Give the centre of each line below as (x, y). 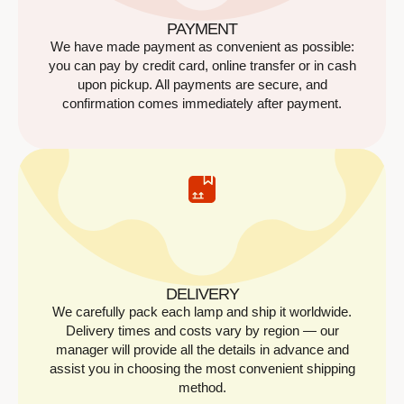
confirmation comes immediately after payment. (202, 104)
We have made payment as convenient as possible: (202, 47)
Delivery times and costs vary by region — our (202, 331)
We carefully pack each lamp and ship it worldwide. (202, 312)
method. (202, 388)
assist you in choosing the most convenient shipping (202, 369)
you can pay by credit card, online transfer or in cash (202, 66)
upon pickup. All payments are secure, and (202, 85)
